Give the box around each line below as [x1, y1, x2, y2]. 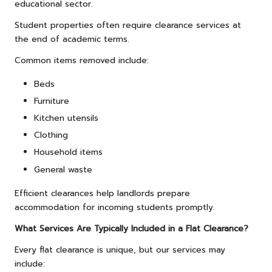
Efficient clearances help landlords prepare [15, 186, 190, 200]
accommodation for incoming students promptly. [15, 200, 215, 214]
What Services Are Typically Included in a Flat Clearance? [15, 222, 248, 235]
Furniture [34, 95, 69, 108]
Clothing [34, 129, 68, 142]
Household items [34, 146, 103, 159]
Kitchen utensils [34, 112, 98, 125]
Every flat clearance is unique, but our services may [15, 243, 225, 256]
